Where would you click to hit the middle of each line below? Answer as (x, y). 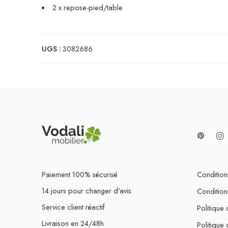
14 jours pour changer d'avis (87, 190)
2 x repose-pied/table (87, 7)
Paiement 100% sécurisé (80, 174)
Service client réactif (73, 207)
